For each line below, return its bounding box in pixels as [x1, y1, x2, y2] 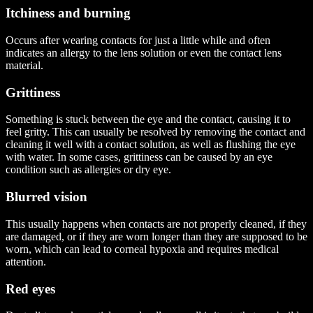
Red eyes [6, 281, 55, 296]
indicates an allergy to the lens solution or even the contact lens [6, 46, 282, 59]
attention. [6, 255, 46, 268]
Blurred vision [6, 189, 87, 205]
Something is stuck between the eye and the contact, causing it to [6, 113, 291, 126]
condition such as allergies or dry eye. [6, 163, 171, 176]
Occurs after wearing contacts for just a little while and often [6, 34, 270, 46]
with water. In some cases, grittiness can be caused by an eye [6, 151, 272, 163]
